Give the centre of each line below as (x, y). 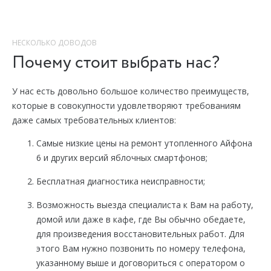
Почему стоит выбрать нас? (116, 63)
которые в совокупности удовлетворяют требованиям (126, 106)
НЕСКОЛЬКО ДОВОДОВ (54, 43)
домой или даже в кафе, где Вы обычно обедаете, (141, 220)
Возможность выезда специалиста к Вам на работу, (145, 205)
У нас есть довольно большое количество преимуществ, (131, 91)
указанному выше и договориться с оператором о (141, 263)
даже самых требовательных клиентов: (94, 120)
